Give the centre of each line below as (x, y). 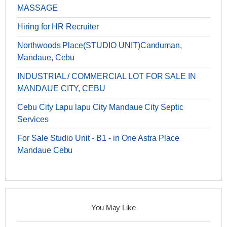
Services (33, 120)
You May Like (113, 208)
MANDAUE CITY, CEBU (62, 89)
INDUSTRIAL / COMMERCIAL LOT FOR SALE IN (107, 77)
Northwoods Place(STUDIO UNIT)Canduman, (100, 46)
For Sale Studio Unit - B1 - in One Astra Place (98, 138)
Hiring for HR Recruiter (58, 27)
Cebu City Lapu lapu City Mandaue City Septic (100, 107)
